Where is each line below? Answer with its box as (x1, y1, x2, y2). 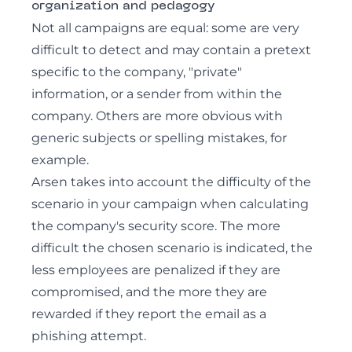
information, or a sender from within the (31, 86, 282, 101)
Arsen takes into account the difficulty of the (31, 174, 311, 189)
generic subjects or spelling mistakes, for (31, 130, 287, 145)
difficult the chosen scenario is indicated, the (31, 240, 313, 255)
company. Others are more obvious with (31, 108, 283, 123)
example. (31, 152, 89, 167)
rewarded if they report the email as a (31, 306, 266, 321)
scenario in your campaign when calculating (31, 196, 309, 211)
